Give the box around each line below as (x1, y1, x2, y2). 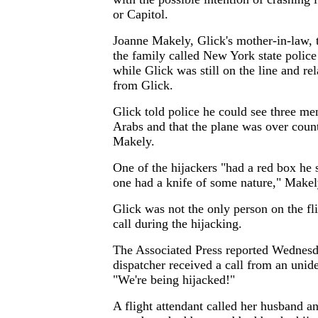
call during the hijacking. (113, 216, 242, 231)
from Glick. (113, 78, 173, 93)
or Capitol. (113, 7, 168, 22)
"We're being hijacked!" (113, 273, 235, 287)
